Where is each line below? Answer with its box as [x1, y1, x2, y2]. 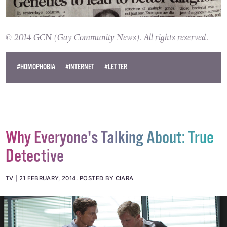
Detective [5, 145, 64, 168]
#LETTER [104, 62, 128, 72]
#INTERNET [65, 62, 95, 72]
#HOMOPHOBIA [16, 62, 55, 72]
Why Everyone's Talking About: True [5, 127, 214, 150]
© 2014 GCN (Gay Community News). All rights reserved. [5, 31, 208, 43]
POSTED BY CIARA [80, 174, 134, 182]
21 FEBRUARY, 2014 [19, 174, 77, 182]
